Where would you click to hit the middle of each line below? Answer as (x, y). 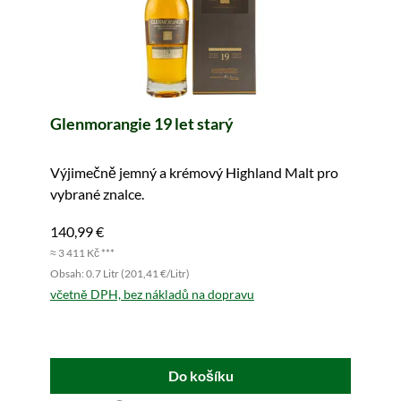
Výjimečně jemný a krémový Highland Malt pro (194, 172)
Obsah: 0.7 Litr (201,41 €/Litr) (120, 273)
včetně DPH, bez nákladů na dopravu (152, 294)
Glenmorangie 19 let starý (142, 124)
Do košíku (200, 375)
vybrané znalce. (97, 194)
